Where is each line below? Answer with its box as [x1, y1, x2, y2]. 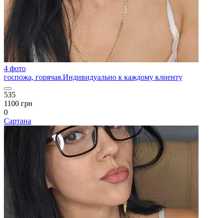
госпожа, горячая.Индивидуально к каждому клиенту [4, 73, 182, 81]
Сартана [4, 117, 31, 125]
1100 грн [4, 99, 33, 108]
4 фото [4, 64, 26, 73]
